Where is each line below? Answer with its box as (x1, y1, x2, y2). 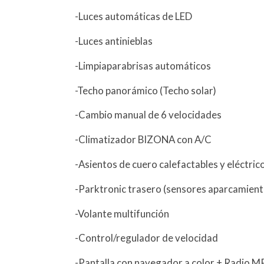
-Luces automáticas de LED (75, 10, 193, 23)
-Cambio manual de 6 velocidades (75, 108, 222, 121)
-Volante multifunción (75, 207, 170, 220)
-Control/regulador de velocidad (75, 232, 219, 245)
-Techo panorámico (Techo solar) (75, 84, 217, 97)
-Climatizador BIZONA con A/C (75, 133, 212, 146)
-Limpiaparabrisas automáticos (75, 59, 212, 72)
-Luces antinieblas (75, 34, 153, 47)
